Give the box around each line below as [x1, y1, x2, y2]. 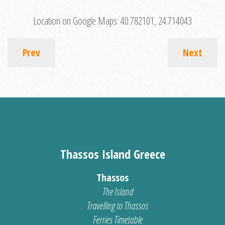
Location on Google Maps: [33, 14, 121, 28]
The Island [102, 185, 133, 199]
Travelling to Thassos [87, 199, 148, 213]
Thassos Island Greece [60, 146, 165, 163]
